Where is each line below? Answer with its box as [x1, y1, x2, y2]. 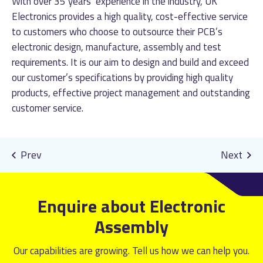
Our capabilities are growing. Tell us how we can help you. [14, 243, 249, 259]
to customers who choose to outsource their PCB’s [12, 24, 222, 40]
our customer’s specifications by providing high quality [12, 70, 233, 86]
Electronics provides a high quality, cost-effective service [12, 9, 248, 25]
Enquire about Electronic [38, 193, 225, 220]
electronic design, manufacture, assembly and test [12, 39, 221, 55]
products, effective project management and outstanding [12, 85, 250, 101]
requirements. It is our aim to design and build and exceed [12, 55, 249, 70]
